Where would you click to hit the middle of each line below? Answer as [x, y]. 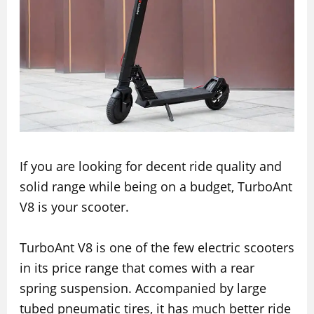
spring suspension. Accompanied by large [143, 288]
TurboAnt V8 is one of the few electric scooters [157, 248]
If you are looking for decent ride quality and [150, 166]
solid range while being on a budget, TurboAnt [156, 187]
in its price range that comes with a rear [137, 268]
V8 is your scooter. [74, 207]
